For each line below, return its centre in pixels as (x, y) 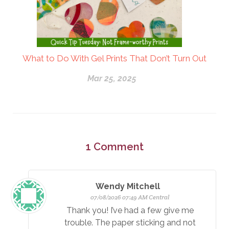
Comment (118, 147)
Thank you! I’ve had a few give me (130, 211)
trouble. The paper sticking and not (130, 223)
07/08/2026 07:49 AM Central (130, 197)
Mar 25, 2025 (112, 79)
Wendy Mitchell (130, 187)
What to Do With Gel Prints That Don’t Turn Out (114, 59)
